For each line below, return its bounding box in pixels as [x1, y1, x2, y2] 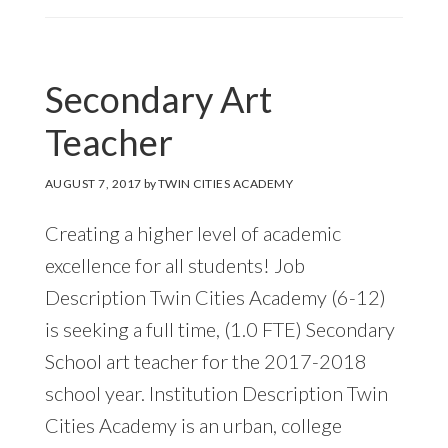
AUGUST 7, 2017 [44, 175, 142, 191]
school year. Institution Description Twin [44, 380, 388, 405]
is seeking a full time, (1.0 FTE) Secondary [44, 316, 395, 341]
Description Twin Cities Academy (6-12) [44, 284, 386, 309]
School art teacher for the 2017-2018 [44, 348, 367, 373]
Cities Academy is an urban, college [44, 412, 342, 437]
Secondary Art [44, 76, 272, 121]
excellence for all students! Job [44, 252, 305, 277]
